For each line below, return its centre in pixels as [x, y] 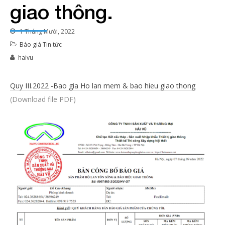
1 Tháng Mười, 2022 [46, 32]
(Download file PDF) [43, 99]
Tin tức [52, 45]
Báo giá [30, 45]
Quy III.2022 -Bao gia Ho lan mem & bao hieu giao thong [103, 86]
